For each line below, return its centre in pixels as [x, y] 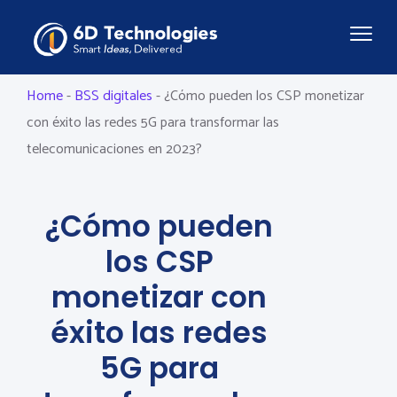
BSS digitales [113, 96]
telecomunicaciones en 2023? [114, 149]
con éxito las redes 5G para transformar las [153, 122]
